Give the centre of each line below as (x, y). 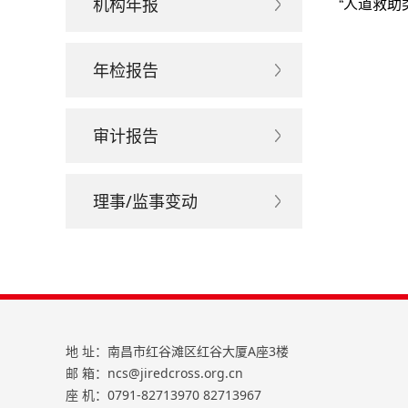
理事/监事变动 (145, 201)
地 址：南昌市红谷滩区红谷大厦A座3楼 (177, 351)
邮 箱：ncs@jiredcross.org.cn (154, 373)
